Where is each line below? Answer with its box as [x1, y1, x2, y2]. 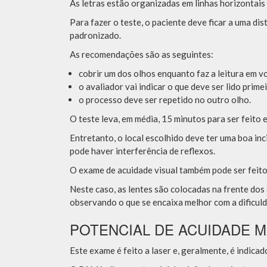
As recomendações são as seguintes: [70, 49, 213, 60]
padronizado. [70, 30, 121, 41]
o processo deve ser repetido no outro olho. [79, 94, 251, 105]
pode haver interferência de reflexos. [70, 145, 215, 157]
